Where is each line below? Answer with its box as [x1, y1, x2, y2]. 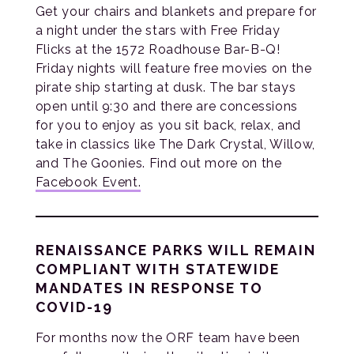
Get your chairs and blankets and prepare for [35, 4, 317, 20]
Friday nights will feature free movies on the [35, 61, 312, 77]
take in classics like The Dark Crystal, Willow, [35, 137, 315, 153]
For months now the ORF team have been [35, 330, 300, 346]
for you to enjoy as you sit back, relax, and [35, 118, 301, 134]
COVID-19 [35, 299, 113, 316]
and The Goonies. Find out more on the [35, 156, 282, 171]
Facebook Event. [35, 175, 141, 190]
